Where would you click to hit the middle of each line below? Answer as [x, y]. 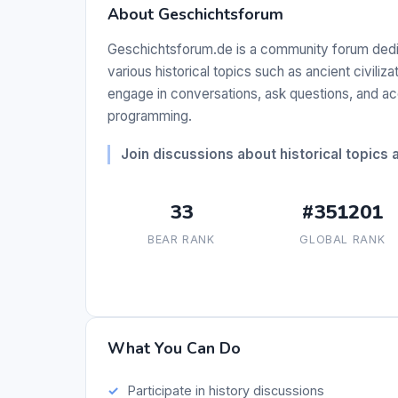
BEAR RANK [181, 240]
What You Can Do [174, 349]
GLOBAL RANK [342, 240]
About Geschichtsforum [195, 15]
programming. [150, 116]
